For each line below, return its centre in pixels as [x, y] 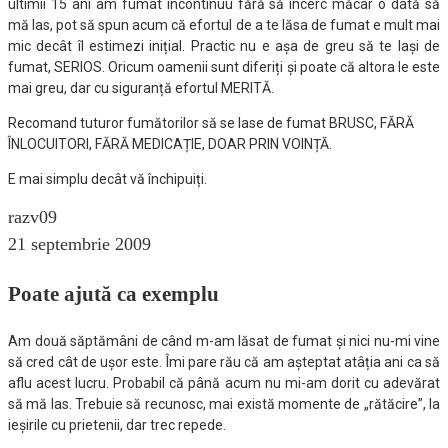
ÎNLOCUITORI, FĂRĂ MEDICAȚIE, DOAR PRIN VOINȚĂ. [170, 144]
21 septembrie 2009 [79, 244]
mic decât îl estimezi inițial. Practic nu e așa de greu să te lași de [224, 46]
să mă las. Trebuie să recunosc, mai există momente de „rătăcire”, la [224, 404]
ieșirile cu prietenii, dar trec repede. [117, 425]
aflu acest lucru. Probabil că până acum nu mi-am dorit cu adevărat [224, 383]
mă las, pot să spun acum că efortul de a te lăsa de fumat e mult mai [224, 25]
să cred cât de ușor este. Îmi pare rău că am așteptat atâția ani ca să [224, 362]
